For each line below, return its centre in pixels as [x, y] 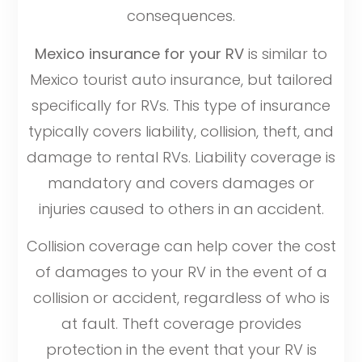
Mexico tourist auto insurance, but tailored [181, 79]
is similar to [286, 53]
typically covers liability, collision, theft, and [181, 131]
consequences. [181, 16]
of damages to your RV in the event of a [181, 272]
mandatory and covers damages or [181, 183]
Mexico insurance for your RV [139, 53]
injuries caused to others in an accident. [181, 208]
